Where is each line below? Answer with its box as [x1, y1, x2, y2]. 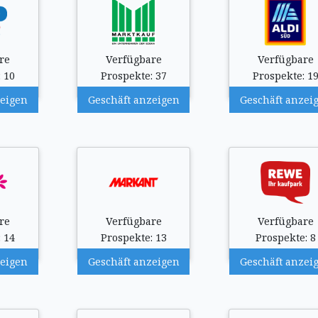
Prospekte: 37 [100, 69, 167, 82]
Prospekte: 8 [255, 231, 316, 244]
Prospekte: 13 [100, 231, 167, 244]
